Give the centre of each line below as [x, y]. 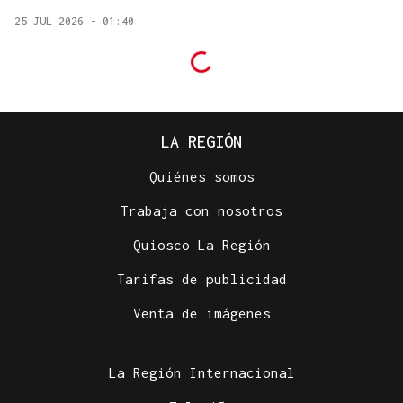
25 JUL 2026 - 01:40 [74, 21]
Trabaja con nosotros [201, 210]
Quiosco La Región [201, 244]
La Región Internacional [201, 372]
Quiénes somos [201, 176]
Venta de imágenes [201, 313]
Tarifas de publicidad [201, 278]
